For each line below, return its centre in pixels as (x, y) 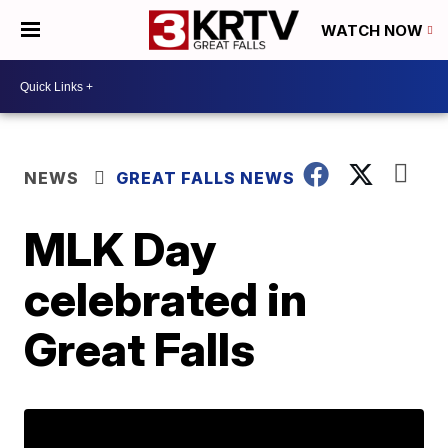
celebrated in (166, 299)
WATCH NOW (374, 31)
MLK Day (120, 249)
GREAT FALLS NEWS (206, 178)
